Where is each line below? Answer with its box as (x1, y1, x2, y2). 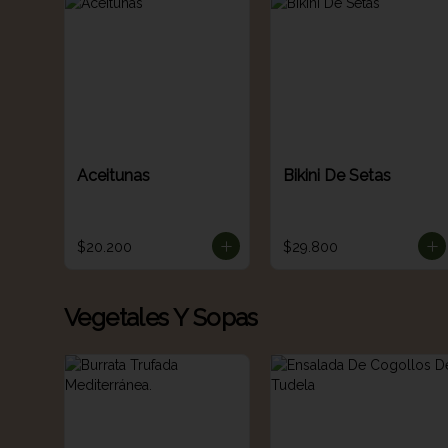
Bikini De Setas (283, 165, 391, 185)
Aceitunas (77, 165, 150, 185)
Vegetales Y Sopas (64, 303, 258, 332)
